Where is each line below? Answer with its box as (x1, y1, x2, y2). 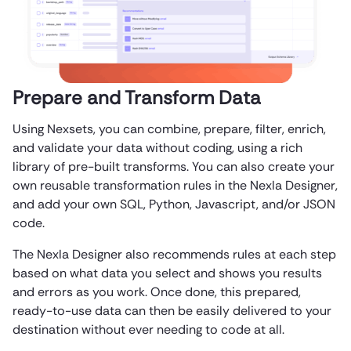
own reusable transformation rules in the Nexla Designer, (13, 177, 338, 194)
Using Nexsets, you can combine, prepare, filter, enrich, (13, 121, 326, 138)
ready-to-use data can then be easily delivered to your (13, 302, 331, 320)
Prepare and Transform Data (13, 85, 261, 110)
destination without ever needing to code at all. (13, 321, 284, 338)
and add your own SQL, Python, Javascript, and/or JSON (13, 196, 335, 213)
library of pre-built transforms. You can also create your (13, 158, 335, 175)
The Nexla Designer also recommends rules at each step (13, 246, 336, 263)
